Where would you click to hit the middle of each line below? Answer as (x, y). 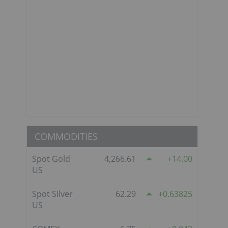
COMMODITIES (66, 136)
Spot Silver (52, 194)
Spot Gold (51, 159)
